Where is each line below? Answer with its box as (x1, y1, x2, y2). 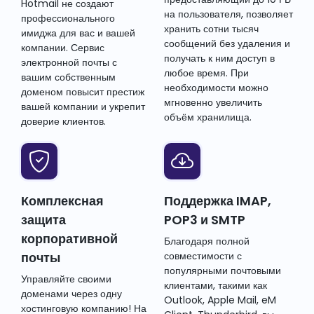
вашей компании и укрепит (21, 100, 145, 114)
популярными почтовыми (164, 264, 281, 278)
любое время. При (164, 66, 249, 81)
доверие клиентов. (21, 114, 106, 129)
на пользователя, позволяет (164, 7, 293, 22)
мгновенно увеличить (164, 95, 262, 110)
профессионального (21, 11, 115, 26)
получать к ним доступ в (164, 51, 275, 66)
